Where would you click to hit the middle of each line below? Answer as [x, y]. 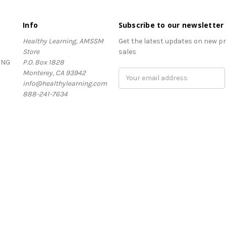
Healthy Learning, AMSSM [63, 41]
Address [132, 83]
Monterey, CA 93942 [54, 73]
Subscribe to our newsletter [171, 25]
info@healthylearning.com [65, 83]
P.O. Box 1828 [43, 62]
